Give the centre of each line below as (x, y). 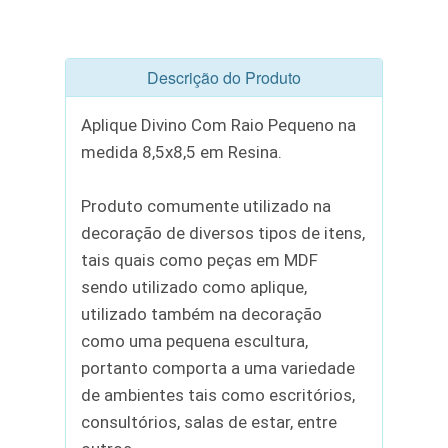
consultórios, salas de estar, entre (208, 422)
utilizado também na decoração (201, 314)
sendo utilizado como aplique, (193, 287)
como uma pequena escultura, (194, 341)
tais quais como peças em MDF (199, 260)
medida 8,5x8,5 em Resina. (181, 152)
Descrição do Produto (223, 78)
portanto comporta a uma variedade (217, 368)
